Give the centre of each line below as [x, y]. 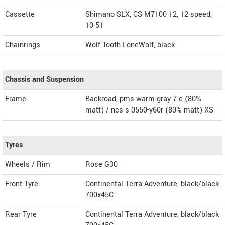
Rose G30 [101, 164]
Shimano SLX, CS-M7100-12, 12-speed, [149, 14]
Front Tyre [22, 184]
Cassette [20, 14]
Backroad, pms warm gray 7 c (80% [143, 99]
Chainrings [23, 45]
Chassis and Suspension [44, 79]
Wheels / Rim [28, 164]
